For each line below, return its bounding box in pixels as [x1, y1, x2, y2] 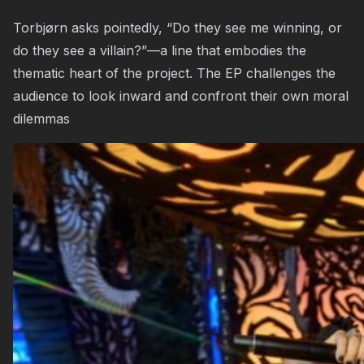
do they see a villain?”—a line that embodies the [13, 42, 306, 58]
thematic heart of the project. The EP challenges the [13, 65, 336, 81]
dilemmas [13, 110, 70, 127]
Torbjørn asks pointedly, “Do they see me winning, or [13, 19, 342, 36]
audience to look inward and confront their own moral [13, 88, 349, 104]
